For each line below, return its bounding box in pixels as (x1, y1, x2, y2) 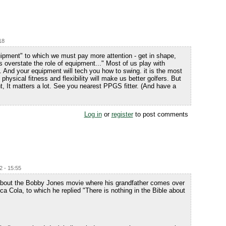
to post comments (133, 110, 188, 118)
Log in (84, 110, 102, 118)
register (111, 110, 133, 118)
